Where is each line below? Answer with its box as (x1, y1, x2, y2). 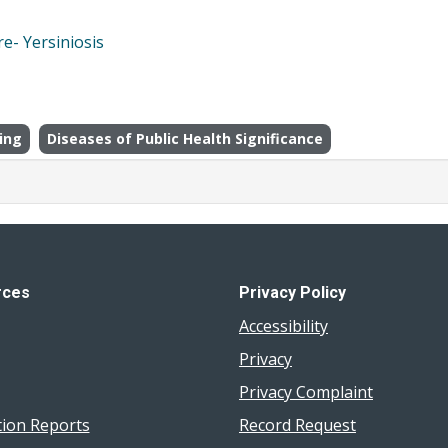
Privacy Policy (239, 283, 346, 302)
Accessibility (239, 314, 328, 337)
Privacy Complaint (239, 380, 373, 403)
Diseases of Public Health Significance (47, 128, 323, 148)
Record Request (239, 413, 356, 436)
